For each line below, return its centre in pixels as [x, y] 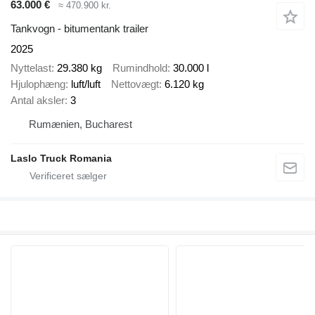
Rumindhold [140, 67]
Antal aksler [38, 100]
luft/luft [86, 84]
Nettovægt [135, 84]
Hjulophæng [38, 84]
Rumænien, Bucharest [81, 124]
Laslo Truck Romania [61, 158]
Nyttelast [31, 67]
